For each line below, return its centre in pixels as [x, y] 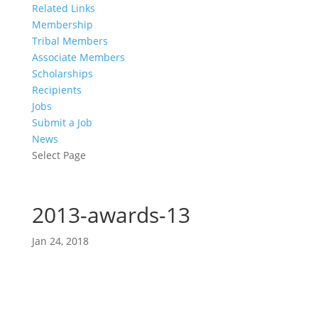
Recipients [56, 90]
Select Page [59, 155]
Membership [62, 24]
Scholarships [62, 73]
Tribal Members [70, 41]
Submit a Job [62, 122]
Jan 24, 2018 [60, 241]
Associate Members [78, 57]
